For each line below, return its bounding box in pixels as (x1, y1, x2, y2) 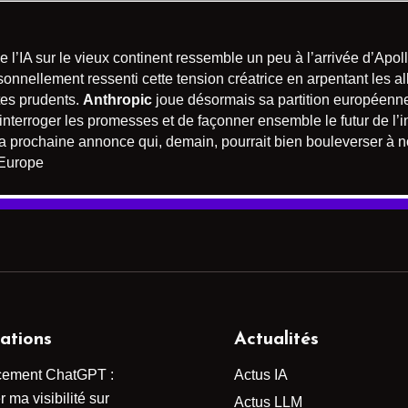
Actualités (234, 331, 320, 350)
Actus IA (234, 367, 289, 383)
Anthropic (83, 92, 152, 108)
